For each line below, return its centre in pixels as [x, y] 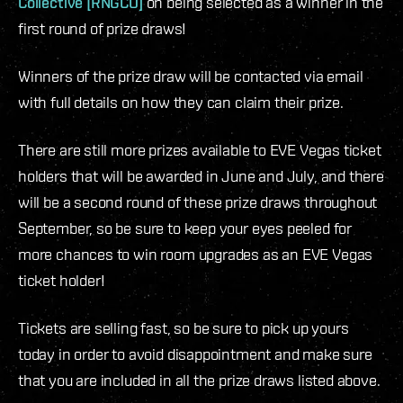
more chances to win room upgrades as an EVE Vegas [196, 254]
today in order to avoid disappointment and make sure [195, 354]
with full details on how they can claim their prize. [183, 102]
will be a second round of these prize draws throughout [198, 201]
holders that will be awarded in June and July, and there [201, 175]
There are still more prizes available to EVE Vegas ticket [200, 149]
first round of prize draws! [103, 28]
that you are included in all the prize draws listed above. [199, 380]
